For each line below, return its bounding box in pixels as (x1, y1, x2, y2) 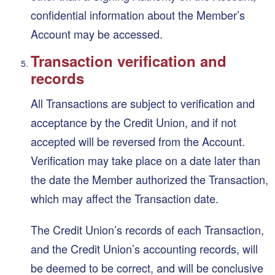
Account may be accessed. (31, 25, 163, 42)
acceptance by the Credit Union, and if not (31, 114, 236, 130)
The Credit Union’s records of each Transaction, (31, 222, 264, 238)
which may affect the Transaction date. (31, 190, 219, 206)
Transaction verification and (31, 50, 227, 71)
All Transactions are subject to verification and (31, 95, 255, 111)
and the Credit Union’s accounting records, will (31, 241, 258, 257)
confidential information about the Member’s (31, 6, 245, 23)
